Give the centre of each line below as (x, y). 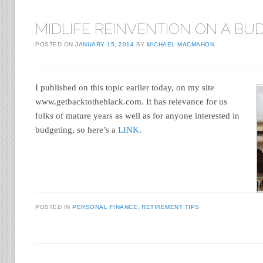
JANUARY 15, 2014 (105, 44)
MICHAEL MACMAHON (181, 44)
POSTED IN (54, 207)
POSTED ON (55, 44)
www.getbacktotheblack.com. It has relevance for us (131, 101)
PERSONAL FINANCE (105, 207)
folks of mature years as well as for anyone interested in (138, 115)
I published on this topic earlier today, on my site (125, 87)
